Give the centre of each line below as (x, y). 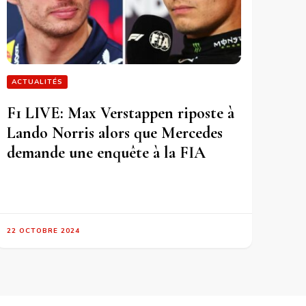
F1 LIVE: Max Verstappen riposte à (120, 113)
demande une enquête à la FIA (106, 152)
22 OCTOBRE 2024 (43, 231)
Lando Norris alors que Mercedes (114, 133)
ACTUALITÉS (37, 82)
